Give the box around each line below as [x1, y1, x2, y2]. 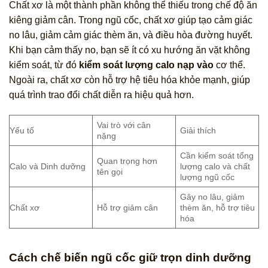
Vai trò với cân [97, 120, 151, 130]
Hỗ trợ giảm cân [97, 202, 159, 212]
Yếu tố [10, 125, 34, 135]
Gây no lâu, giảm [180, 191, 245, 202]
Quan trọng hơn [97, 156, 158, 166]
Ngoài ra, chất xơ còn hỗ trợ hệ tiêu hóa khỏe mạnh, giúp [9, 75, 250, 86]
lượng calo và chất [180, 161, 251, 171]
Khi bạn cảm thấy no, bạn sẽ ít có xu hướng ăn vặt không [9, 45, 250, 56]
